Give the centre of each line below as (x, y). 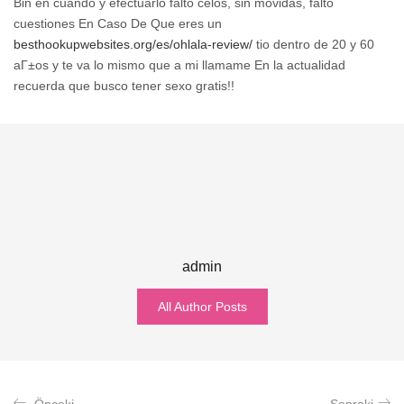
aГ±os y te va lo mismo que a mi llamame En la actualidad (179, 64)
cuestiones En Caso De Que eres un (118, 23)
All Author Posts (202, 306)
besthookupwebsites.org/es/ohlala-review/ (133, 44)
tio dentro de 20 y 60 (313, 44)
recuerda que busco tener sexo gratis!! (124, 85)
